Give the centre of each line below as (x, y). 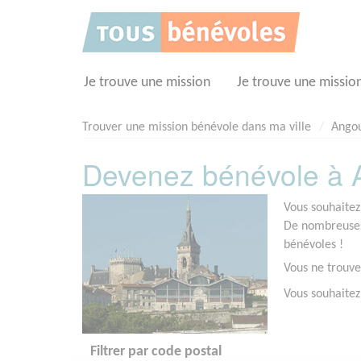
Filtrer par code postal (156, 351)
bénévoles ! (313, 245)
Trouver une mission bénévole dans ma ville (197, 127)
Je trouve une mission (147, 83)
